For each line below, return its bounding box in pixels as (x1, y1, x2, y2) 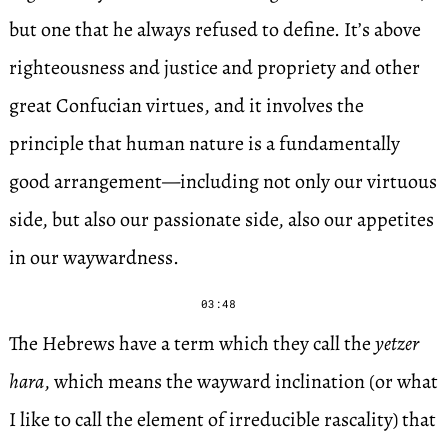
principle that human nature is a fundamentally (8, 130, 400, 157)
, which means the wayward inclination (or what (43, 368, 438, 395)
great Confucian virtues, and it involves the (8, 92, 364, 119)
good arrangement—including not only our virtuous (8, 168, 437, 195)
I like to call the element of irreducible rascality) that (8, 406, 436, 433)
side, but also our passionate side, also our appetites (8, 206, 434, 233)
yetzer (374, 330, 419, 357)
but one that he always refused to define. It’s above (8, 16, 421, 43)
